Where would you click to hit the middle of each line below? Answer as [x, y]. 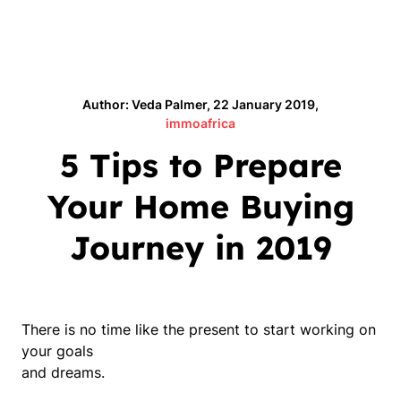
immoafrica [200, 123]
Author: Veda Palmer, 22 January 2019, [200, 104]
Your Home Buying [200, 206]
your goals [57, 351]
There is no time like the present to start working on [199, 329]
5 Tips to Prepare [200, 165]
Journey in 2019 [200, 247]
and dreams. [63, 372]
